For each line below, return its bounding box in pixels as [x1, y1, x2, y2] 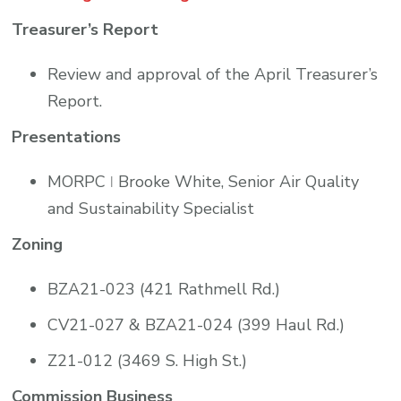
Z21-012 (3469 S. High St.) [47, 349, 248, 371]
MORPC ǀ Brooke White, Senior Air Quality [47, 170, 360, 192]
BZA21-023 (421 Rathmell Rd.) [47, 277, 281, 300]
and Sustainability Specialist [47, 197, 255, 219]
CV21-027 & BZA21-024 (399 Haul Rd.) [47, 313, 346, 336]
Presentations [12, 125, 122, 148]
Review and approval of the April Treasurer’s [47, 63, 379, 85]
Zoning [12, 233, 64, 255]
